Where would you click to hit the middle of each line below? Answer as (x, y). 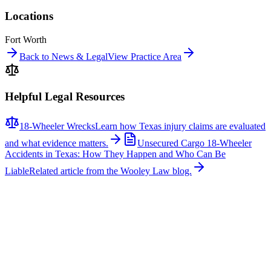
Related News (47, 208)
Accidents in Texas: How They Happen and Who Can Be (115, 154)
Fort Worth (26, 39)
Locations (29, 16)
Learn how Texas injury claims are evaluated (180, 126)
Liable (17, 171)
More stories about (41, 234)
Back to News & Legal (64, 56)
